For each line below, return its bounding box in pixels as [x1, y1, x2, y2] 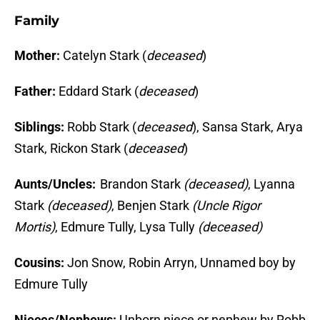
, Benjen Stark [111, 198, 192, 214]
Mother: [14, 48, 63, 64]
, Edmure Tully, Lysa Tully [55, 219, 198, 235]
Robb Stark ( [67, 119, 136, 135]
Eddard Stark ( [59, 84, 139, 99]
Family [14, 13, 59, 29]
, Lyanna [248, 176, 295, 192]
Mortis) [14, 219, 55, 235]
